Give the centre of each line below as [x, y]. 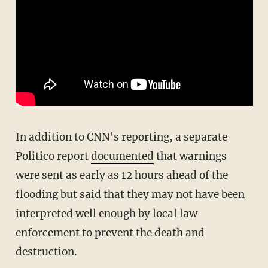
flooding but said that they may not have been [130, 195]
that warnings [190, 156]
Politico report [53, 156]
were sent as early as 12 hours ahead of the [121, 176]
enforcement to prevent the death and [110, 233]
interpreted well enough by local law [106, 214]
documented [122, 156]
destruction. [46, 252]
